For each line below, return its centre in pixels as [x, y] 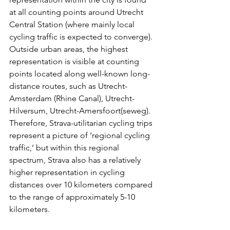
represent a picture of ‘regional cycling [81, 135]
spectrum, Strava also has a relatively [76, 160]
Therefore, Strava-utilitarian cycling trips [82, 123]
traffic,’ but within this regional [65, 148]
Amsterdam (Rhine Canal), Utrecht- [72, 98]
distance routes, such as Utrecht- [68, 86]
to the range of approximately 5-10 [73, 197]
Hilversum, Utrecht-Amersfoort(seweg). [81, 111]
